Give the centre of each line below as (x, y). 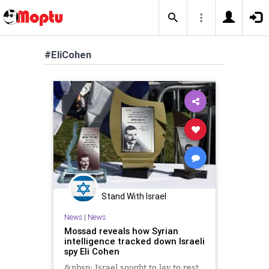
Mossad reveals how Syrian (121, 231)
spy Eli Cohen (92, 251)
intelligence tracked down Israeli (134, 241)
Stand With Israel (134, 197)
